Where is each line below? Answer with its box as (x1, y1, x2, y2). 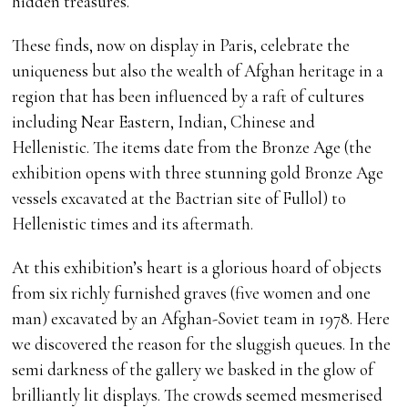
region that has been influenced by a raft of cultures (12, 86, 365, 107)
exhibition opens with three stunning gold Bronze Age (12, 162, 384, 184)
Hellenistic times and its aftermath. (12, 213, 254, 235)
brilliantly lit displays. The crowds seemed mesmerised (12, 384, 383, 406)
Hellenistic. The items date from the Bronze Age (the (12, 137, 372, 158)
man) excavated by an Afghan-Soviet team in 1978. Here (12, 308, 391, 330)
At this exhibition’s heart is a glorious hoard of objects (12, 257, 382, 279)
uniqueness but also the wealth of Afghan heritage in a (12, 60, 384, 82)
